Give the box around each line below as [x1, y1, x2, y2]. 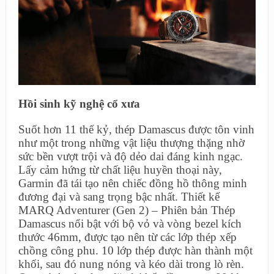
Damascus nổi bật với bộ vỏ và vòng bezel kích [18, 217, 242, 230]
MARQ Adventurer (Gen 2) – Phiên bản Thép [18, 203, 235, 217]
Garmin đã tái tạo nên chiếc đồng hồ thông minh [18, 176, 247, 190]
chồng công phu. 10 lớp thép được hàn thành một [18, 243, 253, 257]
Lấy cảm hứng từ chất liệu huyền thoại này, [18, 163, 222, 176]
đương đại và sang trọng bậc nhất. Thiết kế [18, 190, 220, 203]
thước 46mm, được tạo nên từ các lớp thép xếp [18, 230, 237, 243]
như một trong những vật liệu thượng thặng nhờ [18, 136, 245, 149]
